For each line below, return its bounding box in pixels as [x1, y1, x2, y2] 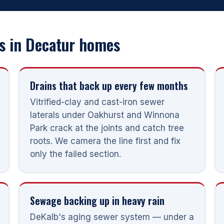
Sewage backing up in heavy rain [29, 192, 164, 208]
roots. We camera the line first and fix [29, 135, 180, 146]
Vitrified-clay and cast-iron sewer [29, 96, 164, 107]
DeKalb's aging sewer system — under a [29, 211, 194, 222]
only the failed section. [29, 148, 121, 159]
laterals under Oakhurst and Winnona [29, 109, 179, 120]
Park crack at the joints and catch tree [29, 122, 184, 133]
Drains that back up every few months [29, 77, 188, 93]
